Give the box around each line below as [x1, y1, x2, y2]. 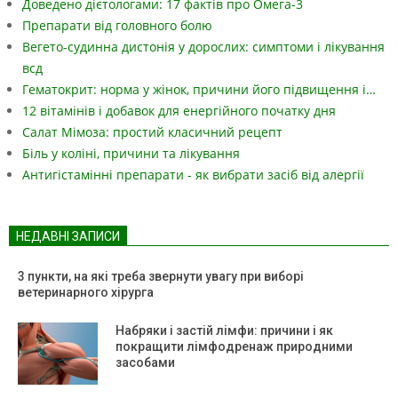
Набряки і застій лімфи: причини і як [115, 322, 333, 338]
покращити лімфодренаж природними [115, 338, 353, 354]
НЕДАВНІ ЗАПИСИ [16, 228, 120, 243]
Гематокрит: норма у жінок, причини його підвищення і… [22, 80, 376, 98]
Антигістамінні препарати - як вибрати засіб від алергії [22, 165, 364, 183]
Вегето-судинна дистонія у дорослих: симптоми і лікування [22, 37, 385, 55]
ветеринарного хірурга [18, 284, 156, 299]
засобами [115, 354, 175, 370]
